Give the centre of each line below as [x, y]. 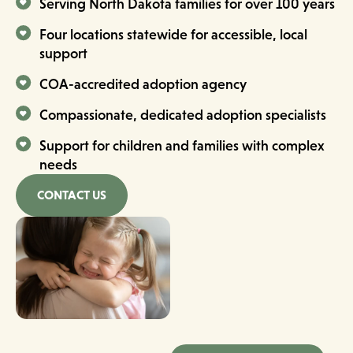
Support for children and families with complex [182, 145]
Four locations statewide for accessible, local [173, 34]
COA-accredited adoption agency [143, 84]
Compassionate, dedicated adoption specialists [183, 114]
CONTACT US [72, 195]
